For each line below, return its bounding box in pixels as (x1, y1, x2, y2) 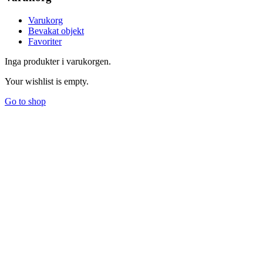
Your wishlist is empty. (5, 76, 89, 86)
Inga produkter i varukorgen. (5, 56, 111, 66)
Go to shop (5, 96, 46, 106)
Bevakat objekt (28, 25, 84, 36)
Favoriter (28, 36, 62, 46)
